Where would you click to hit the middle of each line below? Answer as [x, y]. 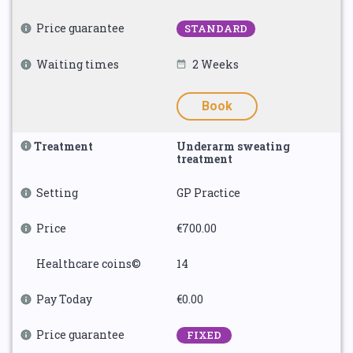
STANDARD [216, 28]
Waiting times [78, 64]
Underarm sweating [233, 146]
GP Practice [208, 193]
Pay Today [64, 299]
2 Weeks [216, 64]
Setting [57, 193]
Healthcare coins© [89, 264]
